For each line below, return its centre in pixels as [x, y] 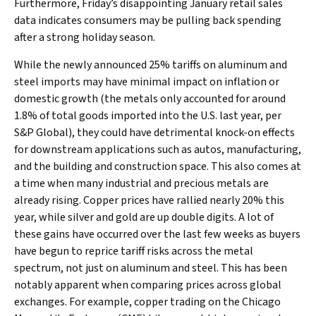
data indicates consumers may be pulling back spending [148, 20]
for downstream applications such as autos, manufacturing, [158, 150]
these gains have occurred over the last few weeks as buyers [157, 234]
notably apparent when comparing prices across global [148, 285]
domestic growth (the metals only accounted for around [150, 99]
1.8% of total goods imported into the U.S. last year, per [148, 116]
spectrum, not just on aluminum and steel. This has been [151, 268]
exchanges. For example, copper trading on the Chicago [147, 302]
